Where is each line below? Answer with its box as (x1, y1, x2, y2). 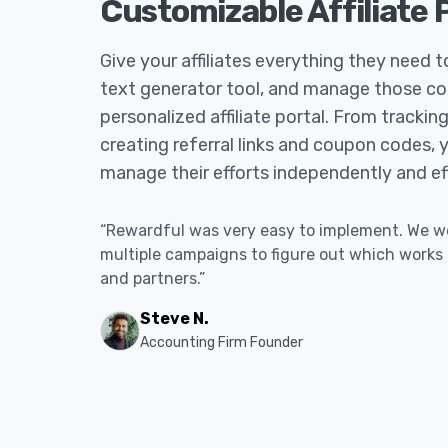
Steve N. (140, 309, 209, 328)
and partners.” (100, 269, 205, 288)
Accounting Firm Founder (140, 334, 303, 351)
